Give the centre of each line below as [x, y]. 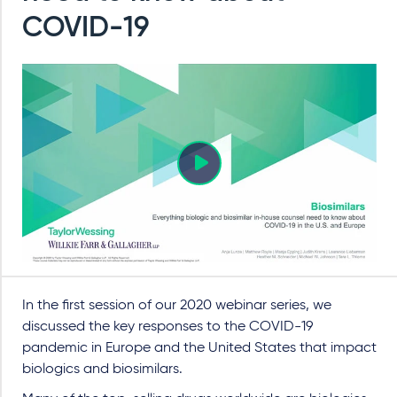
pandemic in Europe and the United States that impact [199, 349]
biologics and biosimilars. [102, 370]
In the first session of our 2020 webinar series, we [177, 306]
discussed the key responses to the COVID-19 [167, 327]
